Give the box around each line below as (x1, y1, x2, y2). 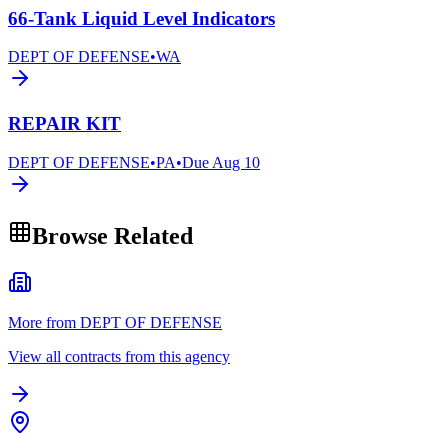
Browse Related (32, 222, 193, 249)
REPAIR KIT (8, 113, 121, 135)
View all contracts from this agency (8, 347, 230, 365)
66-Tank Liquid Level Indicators (8, 7, 275, 29)
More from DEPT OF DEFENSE (8, 313, 222, 331)
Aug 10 (212, 153, 260, 171)
